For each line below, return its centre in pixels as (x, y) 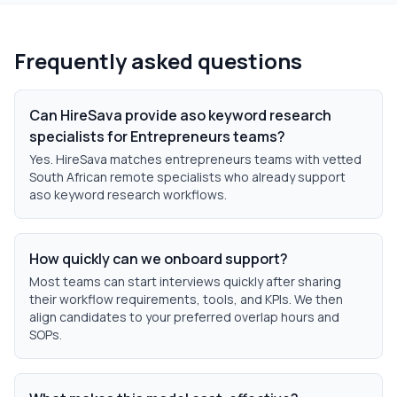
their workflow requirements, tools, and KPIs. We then (186, 299)
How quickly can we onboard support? (159, 259)
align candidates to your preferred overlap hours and (184, 317)
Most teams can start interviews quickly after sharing (185, 281)
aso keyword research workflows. (128, 195)
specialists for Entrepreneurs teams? (157, 136)
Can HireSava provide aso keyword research (180, 115)
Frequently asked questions (158, 61)
